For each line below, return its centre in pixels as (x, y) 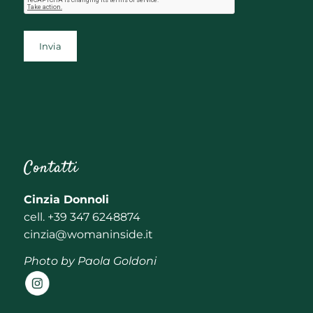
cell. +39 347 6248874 (82, 217)
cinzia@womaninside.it (88, 234)
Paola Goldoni (117, 261)
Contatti (51, 169)
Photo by (50, 261)
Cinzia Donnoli (66, 199)
